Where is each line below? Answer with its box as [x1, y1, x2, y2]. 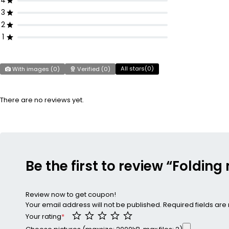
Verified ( [76, 65, 104, 74]
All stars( [121, 64, 147, 73]
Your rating [26, 211, 61, 221]
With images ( [11, 65, 53, 74]
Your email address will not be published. [26, 200, 162, 210]
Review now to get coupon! [26, 190, 116, 200]
